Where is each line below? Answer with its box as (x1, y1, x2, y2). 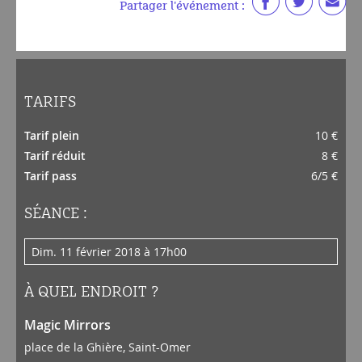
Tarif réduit (24, 148, 86, 163)
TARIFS (24, 95, 76, 110)
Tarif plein (24, 128, 79, 143)
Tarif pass (24, 168, 77, 183)
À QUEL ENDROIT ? (24, 284, 158, 300)
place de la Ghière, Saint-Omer (24, 339, 191, 355)
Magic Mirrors (24, 316, 111, 334)
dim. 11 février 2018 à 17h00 (40, 244, 187, 259)
